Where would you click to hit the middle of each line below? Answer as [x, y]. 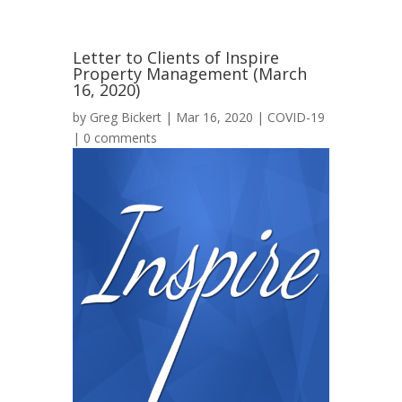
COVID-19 [296, 117]
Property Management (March [189, 74]
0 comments [120, 138]
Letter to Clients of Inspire [175, 57]
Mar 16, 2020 [214, 117]
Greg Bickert [125, 117]
